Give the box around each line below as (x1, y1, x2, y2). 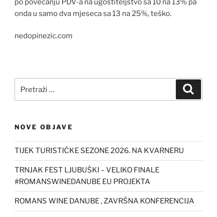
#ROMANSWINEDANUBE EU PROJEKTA (15, 177, 150, 186)
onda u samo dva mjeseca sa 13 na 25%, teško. (15, 9, 171, 18)
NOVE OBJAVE (15, 123, 73, 131)
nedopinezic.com (15, 31, 73, 41)
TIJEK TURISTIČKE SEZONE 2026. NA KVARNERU (15, 146, 184, 155)
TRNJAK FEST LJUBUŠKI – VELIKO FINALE (15, 166, 159, 175)
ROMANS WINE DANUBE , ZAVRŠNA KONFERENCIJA (15, 197, 194, 206)
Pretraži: (14, 79, 46, 88)
